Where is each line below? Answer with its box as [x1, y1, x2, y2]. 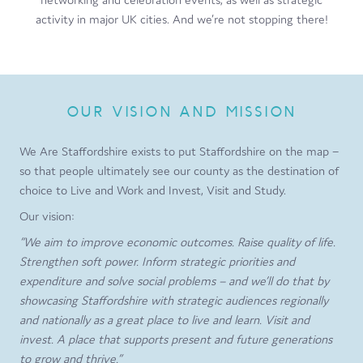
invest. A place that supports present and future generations [19, 331, 332, 347]
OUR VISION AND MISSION [66, 101, 297, 121]
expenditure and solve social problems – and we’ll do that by [19, 272, 329, 288]
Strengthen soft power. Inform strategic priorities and [19, 253, 295, 269]
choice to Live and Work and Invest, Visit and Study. [19, 181, 286, 198]
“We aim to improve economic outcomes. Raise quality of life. [19, 233, 335, 250]
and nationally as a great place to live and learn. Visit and [19, 311, 310, 327]
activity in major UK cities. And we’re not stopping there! [35, 11, 328, 27]
